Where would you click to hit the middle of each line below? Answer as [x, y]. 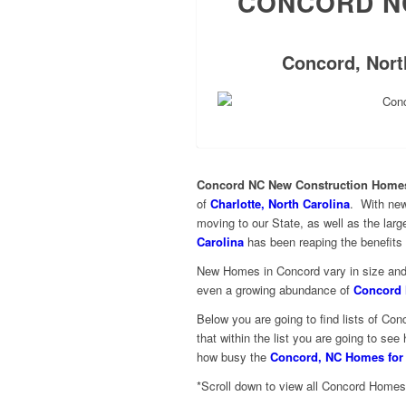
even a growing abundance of [275, 290]
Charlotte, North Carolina [280, 204]
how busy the [233, 357]
